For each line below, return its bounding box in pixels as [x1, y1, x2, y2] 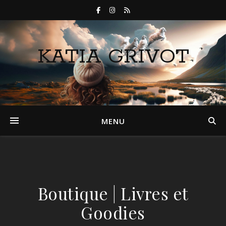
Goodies [81, 201, 145, 223]
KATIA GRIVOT [37, 44, 189, 70]
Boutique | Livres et [37, 182, 189, 204]
